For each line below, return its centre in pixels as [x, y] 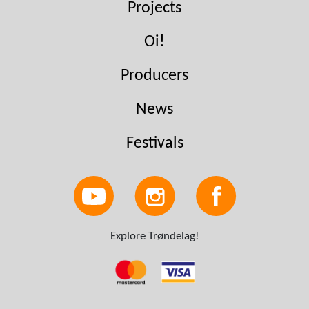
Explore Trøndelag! [154, 237]
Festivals [154, 143]
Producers [154, 76]
